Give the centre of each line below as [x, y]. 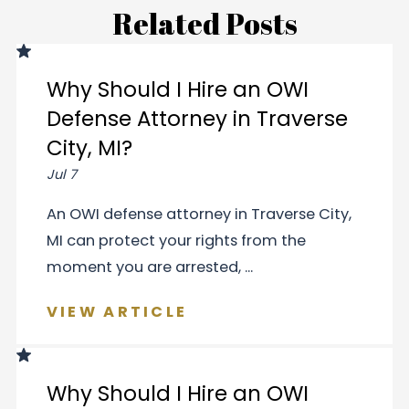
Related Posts [204, 24]
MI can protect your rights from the [176, 241]
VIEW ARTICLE [117, 311]
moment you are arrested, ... [149, 267]
